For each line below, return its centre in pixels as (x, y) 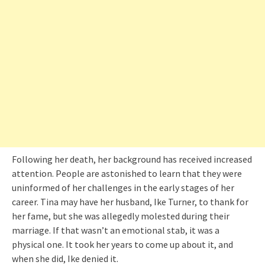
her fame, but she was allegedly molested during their (121, 216)
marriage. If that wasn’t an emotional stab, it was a (116, 230)
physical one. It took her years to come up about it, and (122, 244)
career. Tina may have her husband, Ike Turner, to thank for (130, 201)
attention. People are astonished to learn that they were (127, 173)
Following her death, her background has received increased (132, 159)
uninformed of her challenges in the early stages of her (123, 187)
